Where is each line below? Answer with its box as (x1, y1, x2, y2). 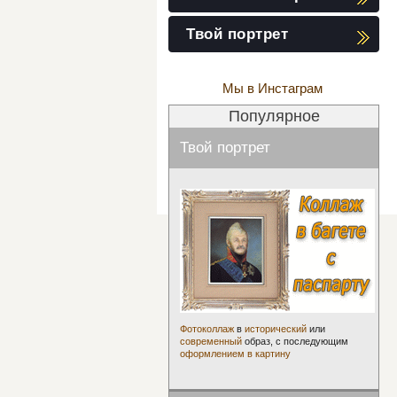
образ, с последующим (242, 336, 348, 346)
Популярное (228, 107, 320, 125)
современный (180, 336, 242, 346)
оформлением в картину (180, 348, 291, 359)
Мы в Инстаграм (222, 81, 323, 96)
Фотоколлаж (180, 323, 234, 334)
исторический (245, 323, 307, 334)
